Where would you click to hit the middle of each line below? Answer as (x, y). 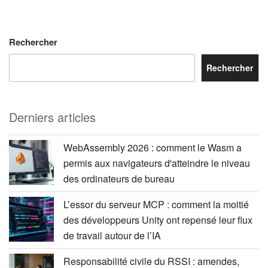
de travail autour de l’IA (112, 235)
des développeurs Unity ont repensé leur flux (158, 220)
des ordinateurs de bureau (119, 178)
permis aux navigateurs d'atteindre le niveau (157, 163)
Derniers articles (52, 117)
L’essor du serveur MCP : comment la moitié (156, 204)
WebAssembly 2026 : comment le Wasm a (153, 147)
